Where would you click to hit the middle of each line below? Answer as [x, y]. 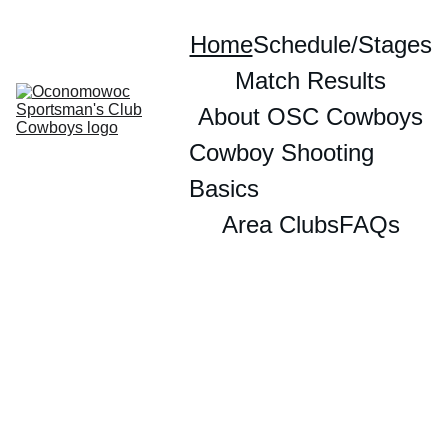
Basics [224, 188]
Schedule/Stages [342, 44]
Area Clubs [280, 224]
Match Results [310, 80]
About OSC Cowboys [310, 116]
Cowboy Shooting [281, 152]
